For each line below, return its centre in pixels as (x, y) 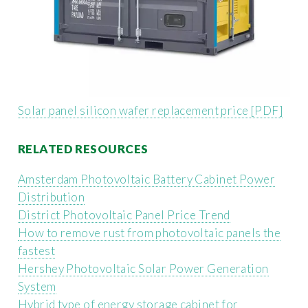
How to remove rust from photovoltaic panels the (150, 232)
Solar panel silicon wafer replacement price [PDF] (151, 111)
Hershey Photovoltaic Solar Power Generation (143, 268)
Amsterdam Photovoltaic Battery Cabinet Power (147, 179)
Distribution (52, 197)
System (37, 286)
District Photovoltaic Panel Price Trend (124, 214)
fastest (37, 250)
